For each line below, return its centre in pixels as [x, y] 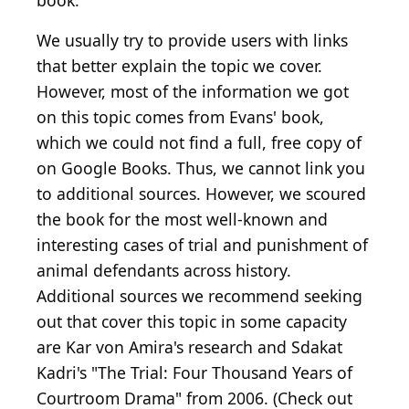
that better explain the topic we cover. [179, 66]
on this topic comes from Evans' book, [180, 117]
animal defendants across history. [164, 271]
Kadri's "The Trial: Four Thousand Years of [194, 373]
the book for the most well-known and [182, 220]
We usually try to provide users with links [192, 41]
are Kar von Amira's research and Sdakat [189, 347]
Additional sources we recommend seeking [199, 296]
